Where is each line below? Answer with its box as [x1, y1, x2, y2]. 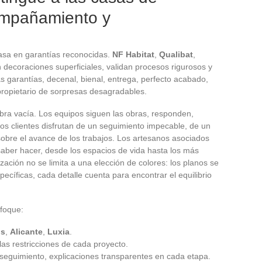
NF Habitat [112, 49, 154, 59]
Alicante [10, 226, 43, 236]
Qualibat [159, 49, 193, 59]
